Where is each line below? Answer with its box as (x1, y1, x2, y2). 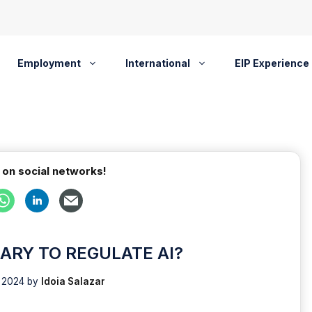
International (125, 57, 190, 69)
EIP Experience (234, 57, 309, 69)
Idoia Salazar (41, 275, 105, 287)
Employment (17, 57, 81, 69)
